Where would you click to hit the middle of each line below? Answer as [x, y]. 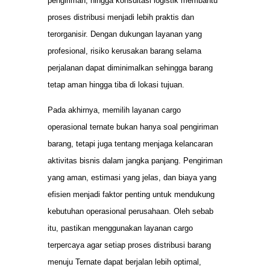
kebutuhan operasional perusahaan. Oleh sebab [130, 212]
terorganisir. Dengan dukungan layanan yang [125, 34]
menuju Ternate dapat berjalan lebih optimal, [124, 262]
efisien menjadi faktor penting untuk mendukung [131, 195]
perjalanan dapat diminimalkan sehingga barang [130, 68]
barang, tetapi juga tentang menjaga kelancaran [130, 144]
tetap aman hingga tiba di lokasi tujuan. [116, 85]
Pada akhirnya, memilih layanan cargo [114, 110]
